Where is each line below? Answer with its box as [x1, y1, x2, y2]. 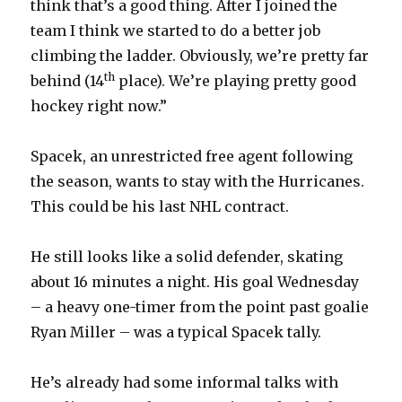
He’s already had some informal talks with [31, 372, 339, 391]
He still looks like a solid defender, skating [31, 247, 344, 266]
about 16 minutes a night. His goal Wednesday [31, 272, 360, 291]
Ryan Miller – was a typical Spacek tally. [31, 322, 322, 341]
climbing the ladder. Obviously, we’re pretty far [31, 46, 370, 65]
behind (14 [31, 71, 105, 90]
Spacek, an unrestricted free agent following [31, 146, 354, 165]
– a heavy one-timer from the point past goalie [31, 297, 370, 316]
